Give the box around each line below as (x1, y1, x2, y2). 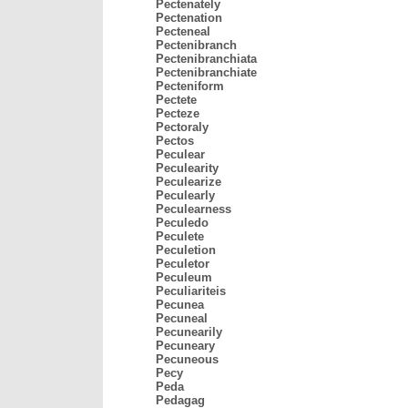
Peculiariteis (156, 284, 226, 298)
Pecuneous (156, 352, 219, 366)
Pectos (156, 134, 194, 148)
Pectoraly (156, 120, 209, 134)
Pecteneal (156, 25, 210, 38)
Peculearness (156, 202, 231, 216)
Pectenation (156, 11, 222, 25)
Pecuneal (156, 311, 208, 325)
